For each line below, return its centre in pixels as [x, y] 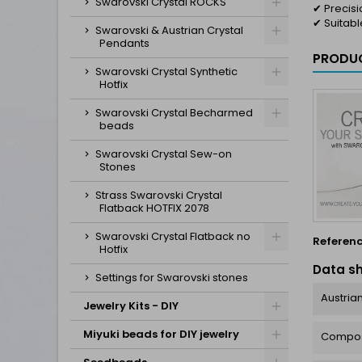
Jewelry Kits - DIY [131, 306]
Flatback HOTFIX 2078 [154, 208]
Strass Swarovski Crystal [159, 195]
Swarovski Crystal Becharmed [174, 113]
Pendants [124, 43]
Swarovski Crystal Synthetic [166, 72]
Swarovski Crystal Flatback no [173, 236]
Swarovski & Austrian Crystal [169, 30]
